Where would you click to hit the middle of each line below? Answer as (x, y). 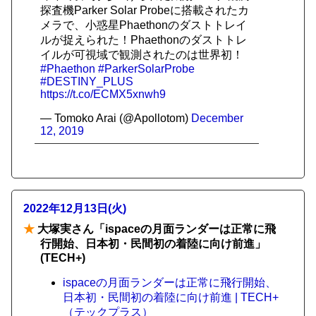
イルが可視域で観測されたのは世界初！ (142, 55)
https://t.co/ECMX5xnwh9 (103, 94)
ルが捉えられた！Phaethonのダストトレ (144, 40)
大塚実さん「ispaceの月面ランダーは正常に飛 (155, 229)
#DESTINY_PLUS (87, 81)
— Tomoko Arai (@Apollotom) (116, 118)
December (217, 118)
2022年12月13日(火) (75, 208)
